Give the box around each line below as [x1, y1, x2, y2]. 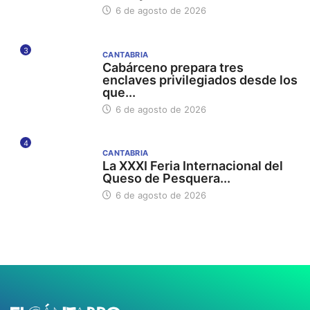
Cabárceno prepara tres [102, 60, 244, 75]
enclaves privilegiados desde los [102, 72, 298, 87]
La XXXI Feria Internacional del [102, 158, 283, 174]
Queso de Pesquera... [102, 171, 230, 186]
